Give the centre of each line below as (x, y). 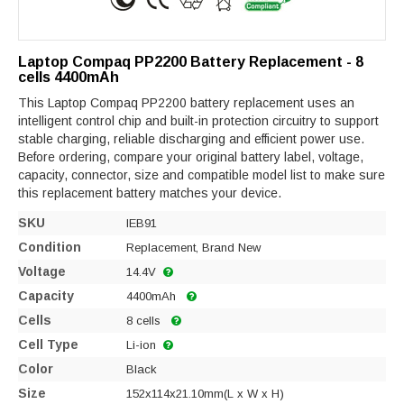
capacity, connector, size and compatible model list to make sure (202, 175)
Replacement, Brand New (193, 248)
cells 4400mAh (69, 78)
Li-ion (141, 345)
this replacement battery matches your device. (150, 193)
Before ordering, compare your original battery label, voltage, (191, 157)
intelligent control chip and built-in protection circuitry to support (198, 121)
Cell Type (48, 345)
